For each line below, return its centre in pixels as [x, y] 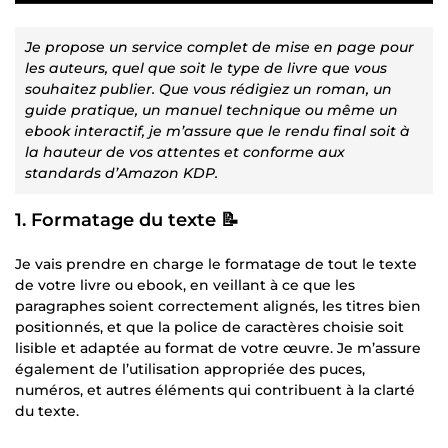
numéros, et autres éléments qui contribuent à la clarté [215, 389]
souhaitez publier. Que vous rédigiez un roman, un [208, 88]
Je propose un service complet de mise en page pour [219, 46]
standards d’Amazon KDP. [121, 172]
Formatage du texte [123, 219]
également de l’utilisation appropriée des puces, [190, 368]
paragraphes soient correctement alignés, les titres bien [218, 305]
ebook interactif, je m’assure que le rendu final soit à [217, 130]
